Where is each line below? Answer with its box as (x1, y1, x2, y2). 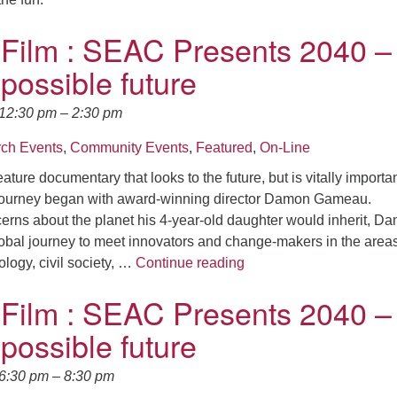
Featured (196, 139, 253, 155)
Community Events (70, 139, 189, 155)
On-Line (260, 139, 310, 155)
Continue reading (136, 254, 245, 270)
